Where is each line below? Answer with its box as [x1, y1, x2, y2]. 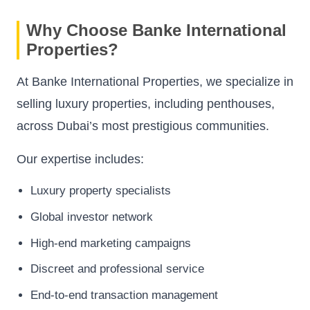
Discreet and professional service [30, 262, 204, 276]
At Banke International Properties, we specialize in [17, 75, 293, 89]
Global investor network [30, 210, 153, 224]
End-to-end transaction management [30, 288, 218, 302]
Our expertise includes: [17, 152, 144, 167]
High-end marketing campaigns [30, 236, 191, 250]
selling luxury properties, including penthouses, [17, 97, 275, 111]
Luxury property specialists [30, 184, 171, 198]
